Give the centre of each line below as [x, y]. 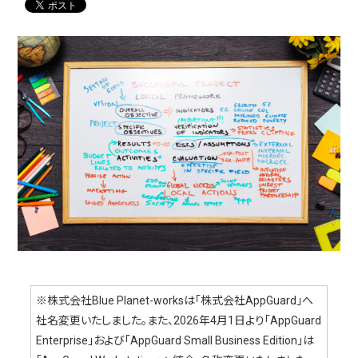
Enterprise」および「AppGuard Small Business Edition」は [175, 341]
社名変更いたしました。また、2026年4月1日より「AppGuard [179, 321]
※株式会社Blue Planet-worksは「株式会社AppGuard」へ [175, 301]
